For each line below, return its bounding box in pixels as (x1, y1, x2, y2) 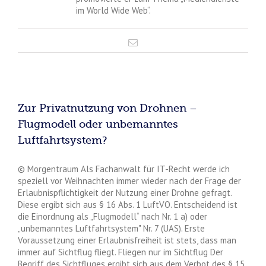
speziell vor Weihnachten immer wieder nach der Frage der (18, 175, 241, 186)
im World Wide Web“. (75, 4, 151, 16)
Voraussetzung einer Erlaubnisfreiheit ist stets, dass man (18, 234, 236, 246)
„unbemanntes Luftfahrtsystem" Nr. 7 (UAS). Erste (18, 222, 205, 234)
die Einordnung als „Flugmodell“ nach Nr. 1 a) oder (18, 210, 207, 222)
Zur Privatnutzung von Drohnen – (18, 102, 197, 114)
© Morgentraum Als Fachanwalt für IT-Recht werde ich (18, 163, 230, 175)
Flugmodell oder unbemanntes (18, 118, 178, 130)
